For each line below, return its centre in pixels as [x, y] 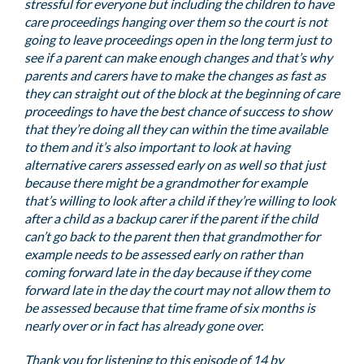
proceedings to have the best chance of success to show [178, 111]
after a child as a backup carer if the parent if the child [171, 218]
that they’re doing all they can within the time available [176, 129]
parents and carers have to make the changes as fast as [175, 75]
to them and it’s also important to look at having [157, 147]
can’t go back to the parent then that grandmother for [172, 236]
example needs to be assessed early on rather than [164, 254]
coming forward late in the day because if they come [167, 272]
